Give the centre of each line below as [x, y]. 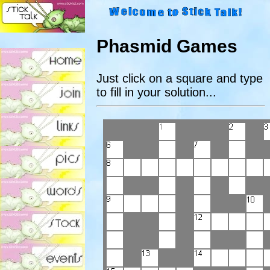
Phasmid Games [167, 46]
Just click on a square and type [180, 79]
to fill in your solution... [156, 93]
